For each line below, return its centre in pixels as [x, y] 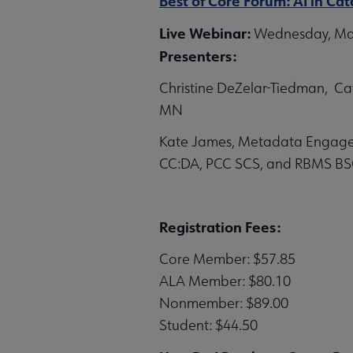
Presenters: [198, 56]
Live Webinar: [206, 33]
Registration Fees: [220, 227]
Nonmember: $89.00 [224, 303]
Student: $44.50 [208, 325]
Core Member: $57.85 [227, 258]
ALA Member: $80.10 [225, 281]
